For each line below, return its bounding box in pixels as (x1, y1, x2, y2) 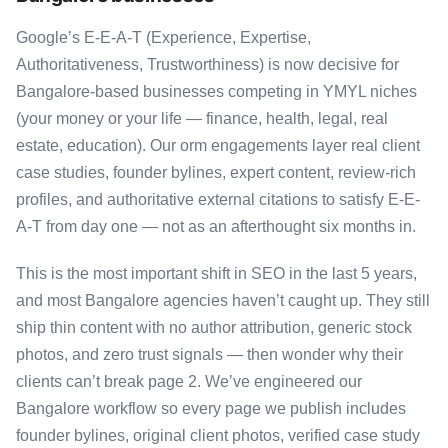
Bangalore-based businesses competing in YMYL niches (16, 82, 417, 100)
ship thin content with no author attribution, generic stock (16, 318, 412, 336)
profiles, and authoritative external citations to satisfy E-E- (16, 190, 420, 208)
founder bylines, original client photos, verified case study (16, 426, 420, 444)
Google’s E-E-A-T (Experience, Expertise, (16, 28, 311, 46)
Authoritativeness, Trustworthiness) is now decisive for (16, 55, 399, 73)
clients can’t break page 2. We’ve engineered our (16, 372, 362, 390)
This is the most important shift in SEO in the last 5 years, (16, 264, 417, 282)
